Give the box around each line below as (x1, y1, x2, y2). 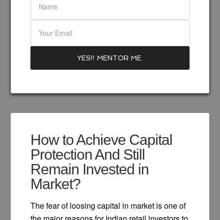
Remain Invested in (30, 161, 149, 177)
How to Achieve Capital (30, 131, 173, 148)
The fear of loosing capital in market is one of (30, 199, 186, 211)
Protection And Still (30, 146, 145, 163)
